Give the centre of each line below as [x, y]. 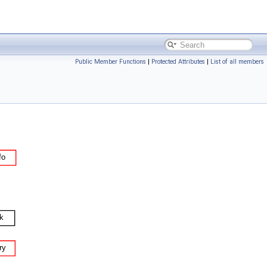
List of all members [237, 62]
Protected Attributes [178, 62]
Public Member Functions [111, 62]
